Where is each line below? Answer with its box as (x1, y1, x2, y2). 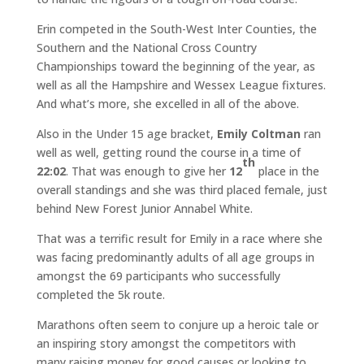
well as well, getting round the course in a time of (36, 145, 301, 160)
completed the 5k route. (36, 287, 165, 302)
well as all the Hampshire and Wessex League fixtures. (36, 77, 326, 93)
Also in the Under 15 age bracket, (36, 126, 217, 141)
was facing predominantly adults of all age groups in (36, 249, 314, 265)
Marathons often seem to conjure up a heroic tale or (36, 317, 318, 332)
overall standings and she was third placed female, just (36, 182, 327, 197)
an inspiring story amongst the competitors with (36, 336, 296, 351)
